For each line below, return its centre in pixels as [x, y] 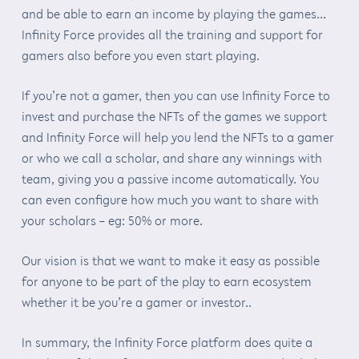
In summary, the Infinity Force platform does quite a [167, 342]
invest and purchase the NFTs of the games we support [174, 116]
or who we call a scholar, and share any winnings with [171, 157]
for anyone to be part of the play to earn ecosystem [166, 281]
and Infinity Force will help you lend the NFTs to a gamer [177, 137]
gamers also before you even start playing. [140, 55]
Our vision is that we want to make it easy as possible [170, 260]
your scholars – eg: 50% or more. [112, 220]
